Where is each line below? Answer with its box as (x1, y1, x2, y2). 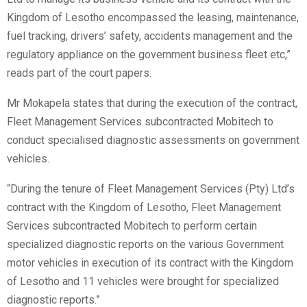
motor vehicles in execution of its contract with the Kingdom (7, 256, 293, 270)
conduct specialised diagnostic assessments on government (7, 134, 299, 147)
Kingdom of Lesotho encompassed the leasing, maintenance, (7, 11, 299, 25)
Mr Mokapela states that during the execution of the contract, (7, 97, 297, 110)
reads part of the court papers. (7, 66, 151, 80)
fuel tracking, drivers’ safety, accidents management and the (7, 29, 293, 43)
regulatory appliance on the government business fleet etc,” (7, 48, 291, 62)
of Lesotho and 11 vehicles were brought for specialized (7, 275, 279, 288)
